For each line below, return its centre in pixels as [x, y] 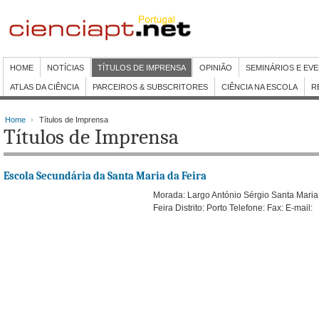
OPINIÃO [216, 68]
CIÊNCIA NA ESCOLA [260, 87]
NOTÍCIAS [66, 68]
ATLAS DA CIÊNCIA [45, 87]
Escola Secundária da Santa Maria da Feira [105, 176]
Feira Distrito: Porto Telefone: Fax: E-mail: [233, 208]
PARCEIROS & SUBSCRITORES [150, 87]
